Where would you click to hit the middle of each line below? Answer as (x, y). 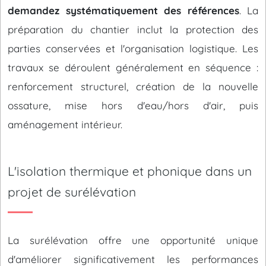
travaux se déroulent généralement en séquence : (133, 67)
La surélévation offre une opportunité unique (133, 240)
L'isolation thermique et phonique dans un (130, 171)
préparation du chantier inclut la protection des (133, 29)
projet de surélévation (72, 192)
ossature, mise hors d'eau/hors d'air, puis (133, 105)
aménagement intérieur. (65, 124)
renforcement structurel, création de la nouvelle (133, 86)
